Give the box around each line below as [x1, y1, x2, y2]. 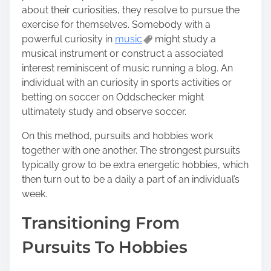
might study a [152, 33, 216, 45]
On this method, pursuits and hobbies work [22, 129, 213, 142]
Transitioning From [22, 212, 180, 233]
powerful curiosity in [22, 33, 115, 45]
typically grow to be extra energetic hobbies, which [22, 158, 249, 171]
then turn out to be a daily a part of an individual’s [22, 173, 240, 185]
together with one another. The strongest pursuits [22, 144, 240, 156]
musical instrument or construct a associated [22, 47, 223, 59]
